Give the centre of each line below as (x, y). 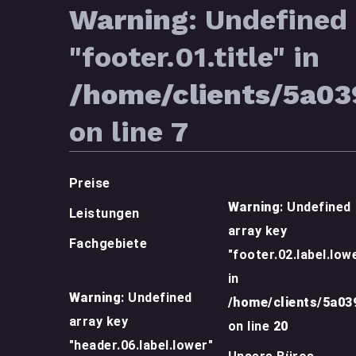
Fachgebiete (108, 244)
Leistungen (104, 213)
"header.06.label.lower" (141, 345)
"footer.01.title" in (194, 57)
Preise (90, 183)
